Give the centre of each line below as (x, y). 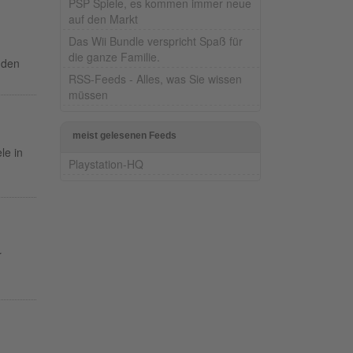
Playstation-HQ (106, 163)
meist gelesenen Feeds (124, 135)
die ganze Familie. (114, 56)
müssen (88, 94)
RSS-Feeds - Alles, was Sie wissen (155, 78)
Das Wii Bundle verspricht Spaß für (156, 41)
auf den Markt (103, 19)
